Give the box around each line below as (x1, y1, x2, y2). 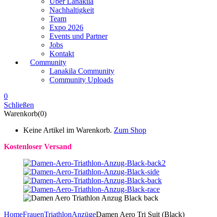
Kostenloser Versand (4, 142, 72, 151)
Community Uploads (49, 75, 113, 84)
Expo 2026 (49, 23, 83, 31)
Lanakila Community (49, 66, 114, 75)
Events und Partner (49, 31, 108, 40)
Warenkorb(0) (4, 109, 46, 118)
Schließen (4, 100, 34, 109)
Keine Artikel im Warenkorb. (23, 125, 112, 134)
